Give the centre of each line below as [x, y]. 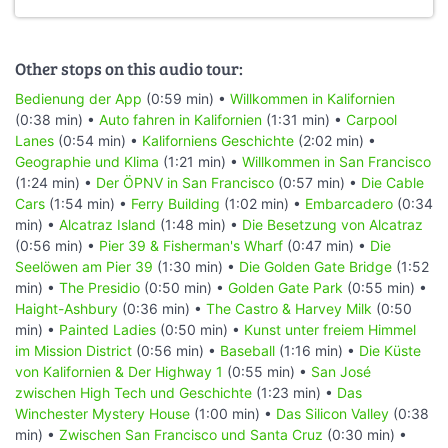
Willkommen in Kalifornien [312, 98]
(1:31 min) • [304, 119]
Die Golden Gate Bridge [315, 266]
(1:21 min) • [200, 161]
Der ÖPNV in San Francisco [185, 182]
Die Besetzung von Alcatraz [332, 224]
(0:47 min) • [326, 245]
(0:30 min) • [365, 434]
